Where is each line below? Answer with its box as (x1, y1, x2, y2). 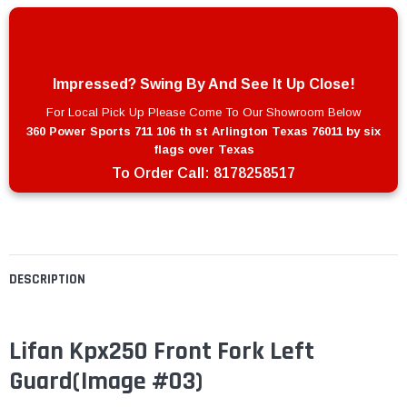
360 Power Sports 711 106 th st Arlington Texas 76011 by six (26, 124, 381, 139)
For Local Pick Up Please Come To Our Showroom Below (46, 105, 361, 120)
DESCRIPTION (9, 271, 85, 289)
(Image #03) (73, 365, 203, 399)
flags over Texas (153, 143, 254, 157)
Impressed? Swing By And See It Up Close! (52, 76, 355, 93)
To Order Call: (112, 165, 213, 182)
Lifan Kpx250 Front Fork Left (9, 335, 314, 369)
